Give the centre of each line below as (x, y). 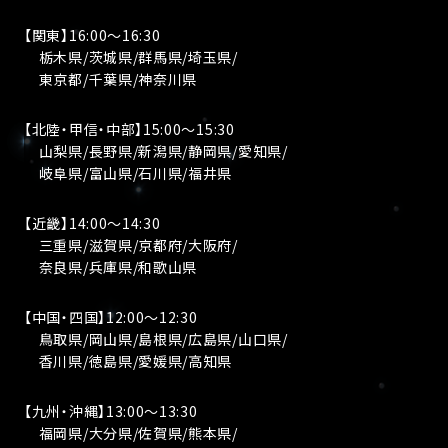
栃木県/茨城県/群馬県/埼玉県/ (131, 57)
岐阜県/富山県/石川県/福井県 (128, 173)
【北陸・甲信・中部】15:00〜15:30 (129, 129)
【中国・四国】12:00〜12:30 (111, 317)
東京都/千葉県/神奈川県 (111, 79)
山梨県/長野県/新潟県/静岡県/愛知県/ (156, 151)
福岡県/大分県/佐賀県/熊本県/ (131, 433)
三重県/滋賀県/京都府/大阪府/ (131, 245)
